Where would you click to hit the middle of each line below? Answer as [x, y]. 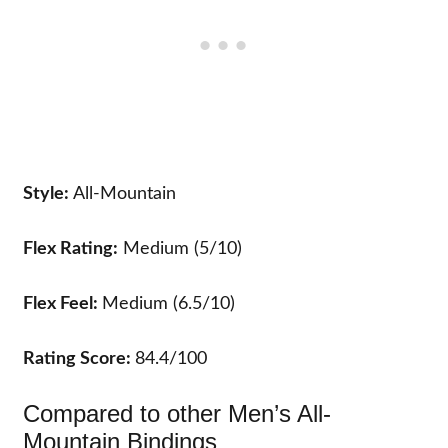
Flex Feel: [63, 304]
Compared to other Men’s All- [177, 413]
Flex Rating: [71, 249]
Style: [46, 194]
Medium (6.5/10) [169, 304]
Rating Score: [79, 359]
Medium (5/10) [180, 249]
